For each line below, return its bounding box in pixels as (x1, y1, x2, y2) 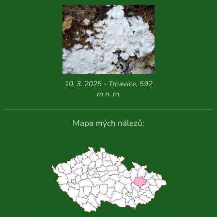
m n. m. (96, 89, 121, 99)
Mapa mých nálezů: (73, 117, 144, 129)
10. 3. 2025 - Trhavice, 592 (64, 78, 153, 89)
